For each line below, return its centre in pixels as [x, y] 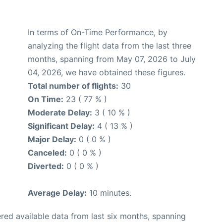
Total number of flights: [73, 85]
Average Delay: [57, 193]
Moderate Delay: [60, 112]
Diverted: [46, 166]
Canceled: [47, 152]
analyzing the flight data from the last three [110, 45]
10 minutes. [109, 193]
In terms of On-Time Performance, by [98, 32]
